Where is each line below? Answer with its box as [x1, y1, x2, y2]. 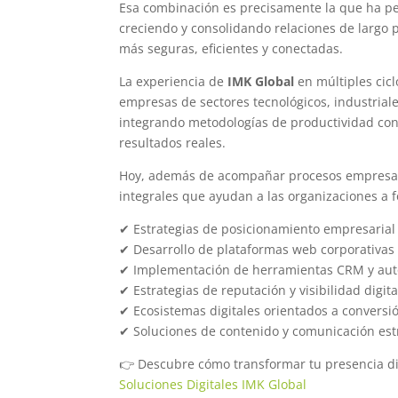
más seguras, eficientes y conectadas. [119, 39, 344, 57]
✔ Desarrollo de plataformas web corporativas [119, 240, 395, 258]
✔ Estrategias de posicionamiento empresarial [119, 219, 396, 237]
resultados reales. [119, 133, 227, 151]
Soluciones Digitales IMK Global [119, 375, 307, 393]
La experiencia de [119, 72, 228, 90]
